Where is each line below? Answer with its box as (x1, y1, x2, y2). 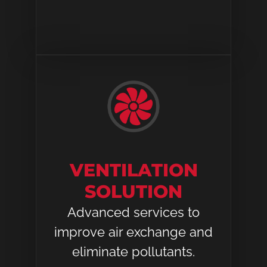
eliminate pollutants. (72, 244, 195, 260)
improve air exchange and (54, 224, 213, 240)
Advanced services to (67, 204, 200, 221)
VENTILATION (69, 159, 198, 182)
